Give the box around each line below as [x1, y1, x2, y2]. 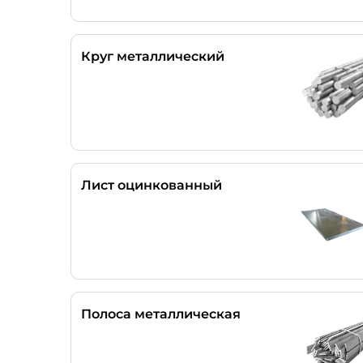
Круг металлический [81, 49, 224, 64]
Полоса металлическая [81, 306, 241, 322]
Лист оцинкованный [81, 177, 222, 193]
